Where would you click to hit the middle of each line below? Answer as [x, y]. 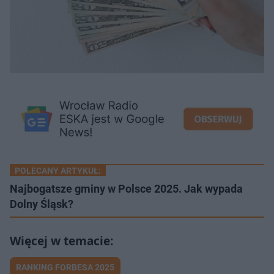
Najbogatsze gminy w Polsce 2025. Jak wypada [126, 189]
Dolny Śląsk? [42, 204]
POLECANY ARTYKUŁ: [58, 171]
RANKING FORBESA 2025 [65, 268]
